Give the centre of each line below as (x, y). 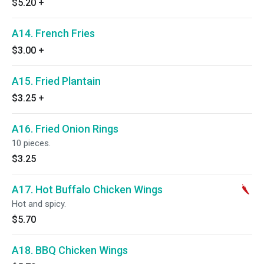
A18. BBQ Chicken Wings (70, 250)
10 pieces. (31, 143)
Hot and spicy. (39, 204)
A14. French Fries (53, 33)
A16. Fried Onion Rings (65, 129)
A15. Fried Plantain (56, 81)
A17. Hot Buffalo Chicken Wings (87, 189)
